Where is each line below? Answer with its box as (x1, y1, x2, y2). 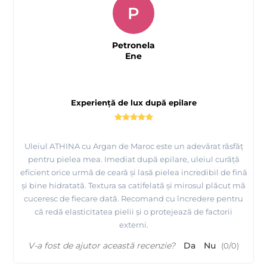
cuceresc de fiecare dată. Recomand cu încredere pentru (24, 194, 243, 204)
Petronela (112, 40, 155, 51)
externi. (119, 220, 148, 230)
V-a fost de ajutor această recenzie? (28, 240, 175, 252)
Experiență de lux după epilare (70, 98, 197, 108)
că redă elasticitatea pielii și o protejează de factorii (35, 207, 232, 217)
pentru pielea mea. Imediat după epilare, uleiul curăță (27, 154, 240, 164)
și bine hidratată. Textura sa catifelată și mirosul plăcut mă (21, 181, 246, 191)
